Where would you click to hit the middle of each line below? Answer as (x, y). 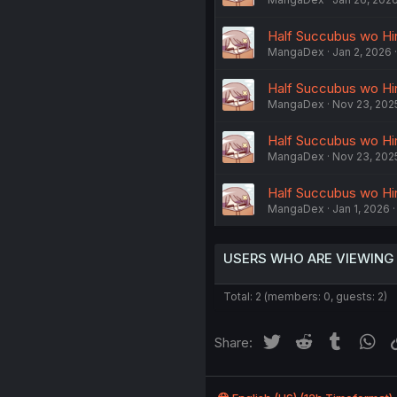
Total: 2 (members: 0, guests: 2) (305, 296)
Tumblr (367, 339)
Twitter (304, 339)
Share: (233, 342)
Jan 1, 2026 (361, 208)
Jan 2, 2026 (362, 51)
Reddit (334, 339)
